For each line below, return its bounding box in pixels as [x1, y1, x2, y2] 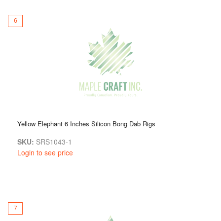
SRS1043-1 [34, 136, 72, 147]
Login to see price [17, 147, 73, 157]
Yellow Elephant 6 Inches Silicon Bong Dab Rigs [17, 118, 155, 128]
